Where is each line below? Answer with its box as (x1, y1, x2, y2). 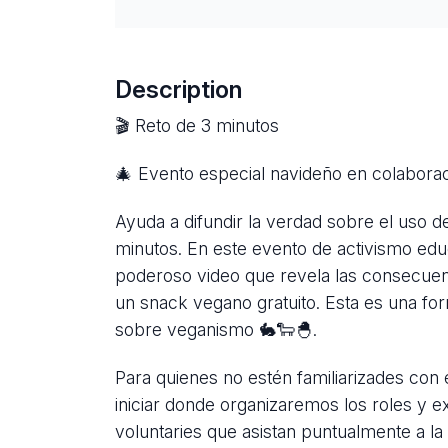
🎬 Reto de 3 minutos (115, 115, 279, 137)
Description (115, 75, 242, 105)
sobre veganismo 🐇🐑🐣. (115, 318, 317, 340)
